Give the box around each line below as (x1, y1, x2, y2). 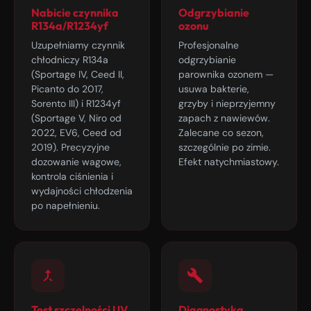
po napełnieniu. (31, 199, 100, 212)
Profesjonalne (178, 39, 239, 51)
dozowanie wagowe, (31, 155, 121, 168)
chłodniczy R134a (31, 53, 108, 66)
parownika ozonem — (178, 68, 274, 81)
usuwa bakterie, (178, 83, 249, 95)
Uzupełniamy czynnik (31, 39, 125, 51)
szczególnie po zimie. (178, 141, 271, 153)
